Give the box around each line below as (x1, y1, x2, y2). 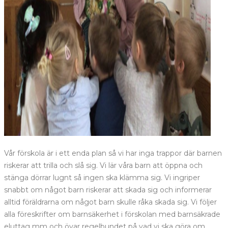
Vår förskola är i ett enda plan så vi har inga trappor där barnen (4, 149, 222, 158)
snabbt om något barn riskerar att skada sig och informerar (4, 185, 212, 195)
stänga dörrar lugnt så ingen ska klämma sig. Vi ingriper (4, 173, 200, 183)
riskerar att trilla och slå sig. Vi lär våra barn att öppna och (4, 161, 203, 170)
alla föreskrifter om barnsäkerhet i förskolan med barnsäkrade (4, 210, 220, 219)
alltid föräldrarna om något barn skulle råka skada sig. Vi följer (4, 197, 217, 207)
